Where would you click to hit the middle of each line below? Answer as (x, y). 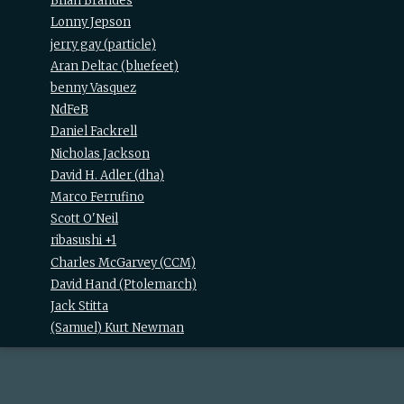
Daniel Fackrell (94, 132)
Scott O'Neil (84, 219)
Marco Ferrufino (97, 197)
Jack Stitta (79, 306)
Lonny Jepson (91, 23)
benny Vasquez (93, 87)
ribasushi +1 (83, 241)
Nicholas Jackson (100, 153)
